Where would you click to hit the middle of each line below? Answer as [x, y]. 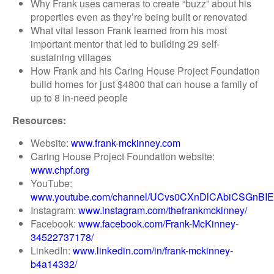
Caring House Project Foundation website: [123, 156]
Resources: [39, 120]
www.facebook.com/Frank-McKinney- [158, 224]
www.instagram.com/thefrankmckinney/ [163, 210]
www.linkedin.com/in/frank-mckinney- [153, 250]
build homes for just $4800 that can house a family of [144, 84]
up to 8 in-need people [79, 98]
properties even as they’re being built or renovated [139, 17]
